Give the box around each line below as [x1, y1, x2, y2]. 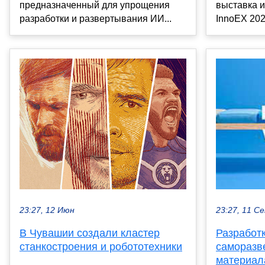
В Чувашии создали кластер [20, 227, 160, 239]
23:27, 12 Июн [20, 205, 75, 215]
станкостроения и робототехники [20, 240, 182, 253]
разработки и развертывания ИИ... [20, 14, 172, 24]
